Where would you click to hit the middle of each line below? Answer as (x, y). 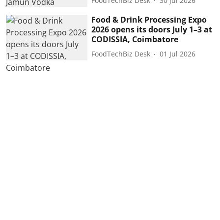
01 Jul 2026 (178, 54)
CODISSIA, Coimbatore (135, 39)
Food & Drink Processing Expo (149, 19)
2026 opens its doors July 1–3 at (152, 29)
